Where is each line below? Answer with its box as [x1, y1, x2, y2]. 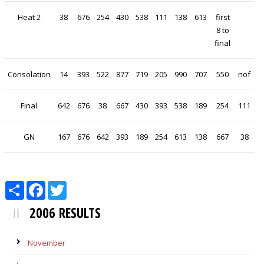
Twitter [66, 180, 91, 192]
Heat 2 [17, 12, 41, 23]
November [27, 237, 65, 249]
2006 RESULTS [25, 203, 101, 223]
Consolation [7, 69, 51, 80]
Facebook [45, 180, 80, 192]
